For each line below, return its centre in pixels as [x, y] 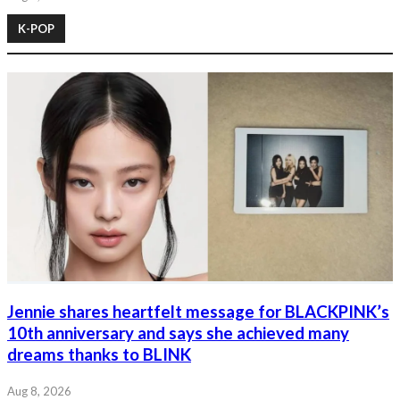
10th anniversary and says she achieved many [178, 333]
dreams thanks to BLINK [99, 354]
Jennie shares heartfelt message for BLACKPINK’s [198, 311]
